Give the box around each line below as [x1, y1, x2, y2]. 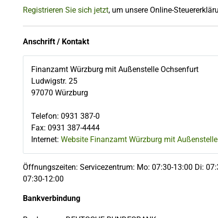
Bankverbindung [23, 194, 80, 203]
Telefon [31, 111, 57, 121]
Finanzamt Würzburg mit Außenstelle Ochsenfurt [31, 65, 199, 74]
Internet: [31, 135, 61, 144]
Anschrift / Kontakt [23, 37, 89, 46]
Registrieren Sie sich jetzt [23, 5, 109, 15]
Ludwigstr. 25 [31, 76, 77, 86]
